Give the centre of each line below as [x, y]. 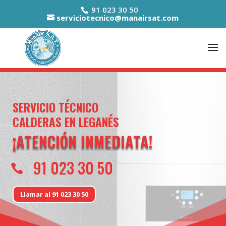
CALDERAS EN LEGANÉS [66, 122]
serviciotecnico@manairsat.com [118, 18]
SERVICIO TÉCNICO [55, 107]
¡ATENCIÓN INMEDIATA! [83, 142]
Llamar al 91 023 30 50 [54, 194]
